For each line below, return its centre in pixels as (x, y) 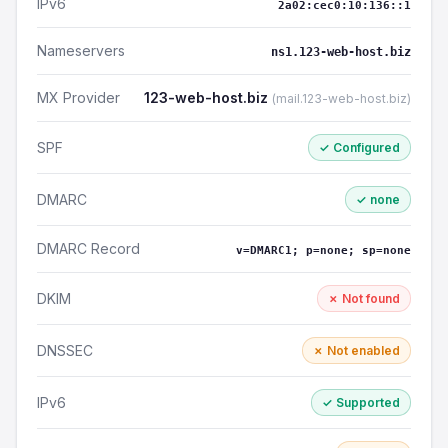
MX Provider (78, 97)
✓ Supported (361, 402)
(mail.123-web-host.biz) (341, 98)
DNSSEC (65, 350)
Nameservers (81, 50)
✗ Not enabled (356, 350)
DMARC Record (88, 248)
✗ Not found (364, 298)
